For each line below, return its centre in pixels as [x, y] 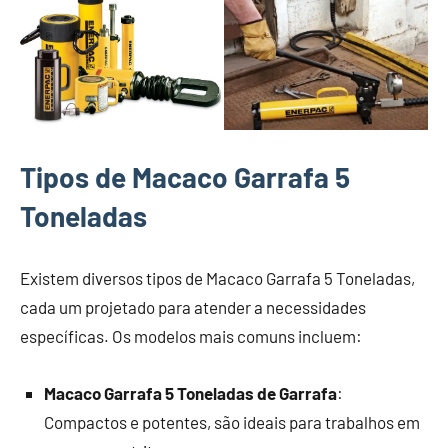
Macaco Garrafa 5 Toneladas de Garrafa [190, 393]
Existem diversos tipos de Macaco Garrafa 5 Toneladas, [217, 278]
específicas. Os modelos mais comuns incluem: [191, 336]
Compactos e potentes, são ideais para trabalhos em [232, 422]
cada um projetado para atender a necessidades [193, 307]
